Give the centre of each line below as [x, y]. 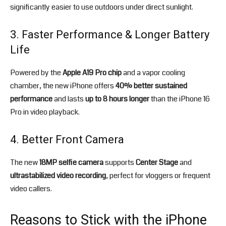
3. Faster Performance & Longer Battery [110, 35]
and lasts [69, 99]
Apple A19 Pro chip [92, 73]
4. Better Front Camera [67, 140]
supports [120, 163]
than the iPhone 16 [180, 99]
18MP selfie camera [71, 163]
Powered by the [36, 73]
